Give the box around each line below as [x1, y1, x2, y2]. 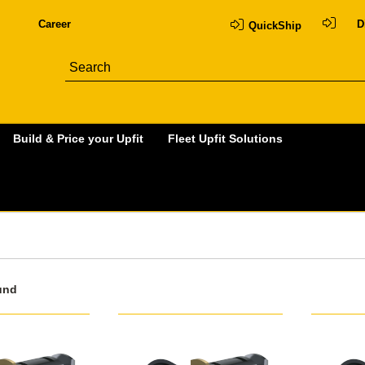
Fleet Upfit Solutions [168, 132, 283, 146]
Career [37, 18, 71, 30]
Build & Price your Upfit [13, 132, 143, 146]
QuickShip [248, 20, 301, 32]
